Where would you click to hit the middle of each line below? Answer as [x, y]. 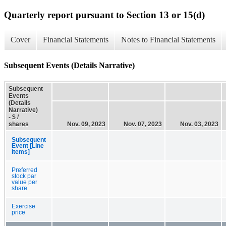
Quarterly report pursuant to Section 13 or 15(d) [104, 15]
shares [19, 124]
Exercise [23, 206]
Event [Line [28, 146]
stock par [24, 176]
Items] [21, 152]
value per [24, 182]
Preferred [24, 170]
